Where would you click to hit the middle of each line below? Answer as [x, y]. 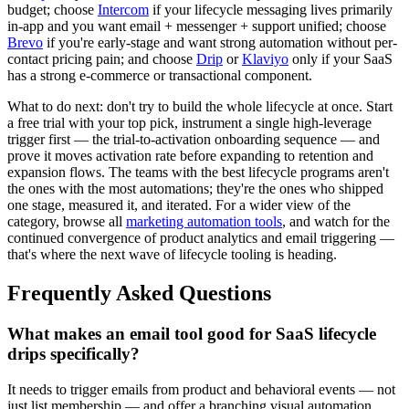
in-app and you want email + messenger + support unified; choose [197, 26]
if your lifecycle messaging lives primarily [271, 10]
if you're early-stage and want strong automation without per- [220, 42]
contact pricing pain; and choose [102, 59]
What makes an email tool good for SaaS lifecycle [192, 333]
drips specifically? [73, 353]
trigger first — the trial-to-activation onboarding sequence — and [194, 139]
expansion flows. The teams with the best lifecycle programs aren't [198, 172]
